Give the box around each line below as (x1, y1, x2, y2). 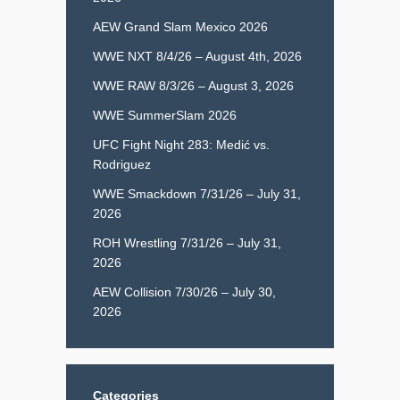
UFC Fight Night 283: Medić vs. (93, 137, 270, 152)
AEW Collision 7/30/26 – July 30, (93, 284, 276, 299)
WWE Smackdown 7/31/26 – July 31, (93, 186, 301, 201)
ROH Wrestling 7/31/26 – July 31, (93, 235, 281, 250)
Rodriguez (93, 156, 151, 171)
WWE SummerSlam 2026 (93, 107, 237, 122)
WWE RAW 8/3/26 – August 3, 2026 (93, 78, 294, 93)
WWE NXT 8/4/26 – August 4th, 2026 (93, 48, 302, 63)
